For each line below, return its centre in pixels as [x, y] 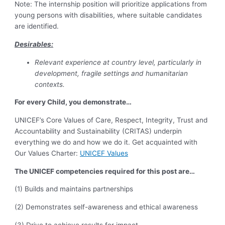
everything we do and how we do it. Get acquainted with [106, 142]
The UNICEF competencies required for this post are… [105, 171]
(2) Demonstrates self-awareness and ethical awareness [106, 207]
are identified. [37, 26]
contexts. [50, 84]
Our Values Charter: [47, 153]
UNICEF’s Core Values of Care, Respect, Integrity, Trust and [111, 120]
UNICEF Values [104, 153]
